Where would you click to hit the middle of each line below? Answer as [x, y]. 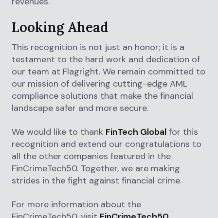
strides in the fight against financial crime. [97, 181]
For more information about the [76, 205]
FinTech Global [136, 132]
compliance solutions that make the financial [102, 96]
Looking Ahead [60, 27]
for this [182, 132]
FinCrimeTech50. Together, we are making [96, 169]
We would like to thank [59, 132]
